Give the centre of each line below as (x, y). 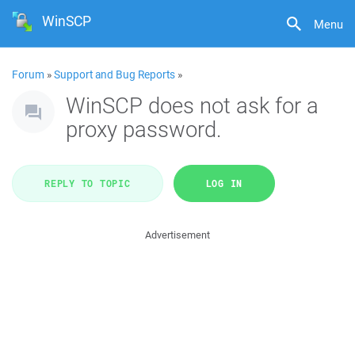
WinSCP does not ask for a (192, 105)
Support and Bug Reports (115, 74)
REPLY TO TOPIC (88, 183)
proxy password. (144, 129)
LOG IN (224, 183)
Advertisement (177, 235)
